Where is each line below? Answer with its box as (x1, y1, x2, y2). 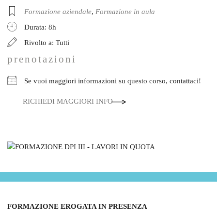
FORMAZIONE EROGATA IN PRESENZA (7, 202, 147, 211)
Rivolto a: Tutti (24, 39, 69, 46)
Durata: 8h (24, 23, 56, 31)
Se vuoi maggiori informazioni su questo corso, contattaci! (24, 77, 201, 85)
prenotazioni (7, 53, 77, 65)
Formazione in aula (95, 8, 155, 15)
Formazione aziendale (24, 8, 92, 15)
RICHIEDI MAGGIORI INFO (23, 97, 113, 105)
